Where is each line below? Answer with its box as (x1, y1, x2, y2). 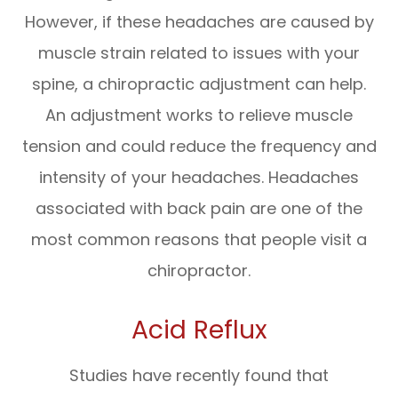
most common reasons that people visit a (31, 227, 367, 251)
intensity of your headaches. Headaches (39, 165, 359, 188)
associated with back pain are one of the (36, 196, 362, 219)
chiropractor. (147, 259, 251, 282)
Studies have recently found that (69, 363, 329, 386)
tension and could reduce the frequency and (21, 134, 377, 157)
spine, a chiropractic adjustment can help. (32, 72, 366, 95)
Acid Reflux (131, 311, 267, 347)
